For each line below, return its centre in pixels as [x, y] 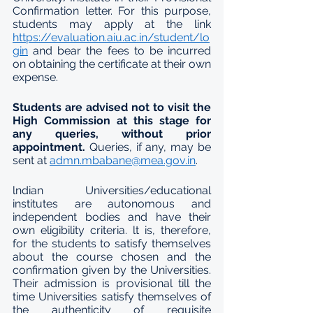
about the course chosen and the [112, 257]
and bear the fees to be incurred [119, 51]
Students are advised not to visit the [112, 107]
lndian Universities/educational [112, 190]
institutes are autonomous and [112, 204]
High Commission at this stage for [112, 121]
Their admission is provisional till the [112, 283]
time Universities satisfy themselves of [112, 297]
